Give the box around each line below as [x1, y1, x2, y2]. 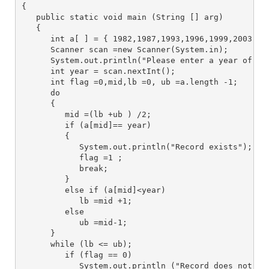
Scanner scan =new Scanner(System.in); [21, 44, 228, 54]
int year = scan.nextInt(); [21, 66, 175, 76]
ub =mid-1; [21, 217, 127, 227]
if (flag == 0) [21, 250, 132, 259]
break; [21, 163, 108, 173]
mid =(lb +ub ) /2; [21, 109, 151, 119]
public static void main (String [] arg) [21, 12, 228, 22]
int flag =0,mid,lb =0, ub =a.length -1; [21, 77, 238, 86]
